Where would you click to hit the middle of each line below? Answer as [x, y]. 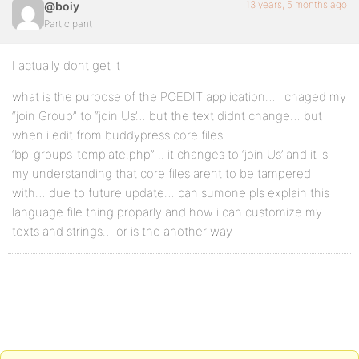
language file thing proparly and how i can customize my [167, 212]
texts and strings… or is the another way [122, 231]
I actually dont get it [66, 65]
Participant [68, 24]
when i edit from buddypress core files [117, 135]
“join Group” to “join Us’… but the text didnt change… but [167, 116]
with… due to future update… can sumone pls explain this [171, 193]
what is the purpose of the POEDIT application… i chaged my [179, 97]
